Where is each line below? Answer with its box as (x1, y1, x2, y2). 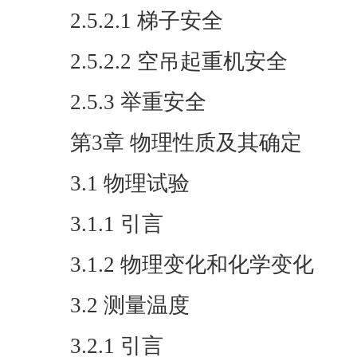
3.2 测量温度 (70, 293, 190, 317)
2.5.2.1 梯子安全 (70, 9, 223, 33)
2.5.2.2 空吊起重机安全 (70, 49, 288, 73)
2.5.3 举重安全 (70, 90, 206, 114)
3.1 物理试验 (70, 171, 190, 195)
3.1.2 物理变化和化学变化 (70, 253, 314, 277)
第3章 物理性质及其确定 (70, 131, 302, 155)
